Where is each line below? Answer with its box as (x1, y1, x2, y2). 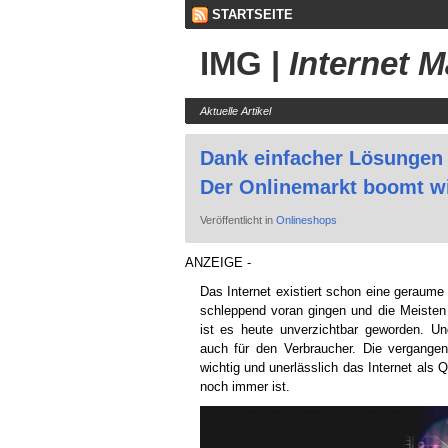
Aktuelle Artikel (199, 105, 271, 117)
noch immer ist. (199, 379, 290, 394)
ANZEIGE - (184, 255, 251, 270)
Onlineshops (275, 214, 337, 226)
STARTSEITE (211, 7, 293, 22)
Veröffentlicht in (199, 214, 276, 226)
